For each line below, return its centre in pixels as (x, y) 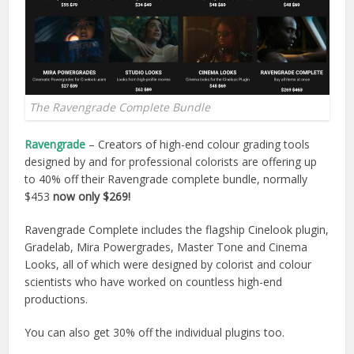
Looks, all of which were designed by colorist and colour (168, 264)
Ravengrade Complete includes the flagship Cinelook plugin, (177, 229)
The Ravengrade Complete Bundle (119, 107)
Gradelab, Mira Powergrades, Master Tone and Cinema (166, 247)
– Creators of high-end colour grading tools (198, 144)
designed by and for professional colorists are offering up (171, 161)
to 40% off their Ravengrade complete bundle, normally (166, 179)
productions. (56, 299)
